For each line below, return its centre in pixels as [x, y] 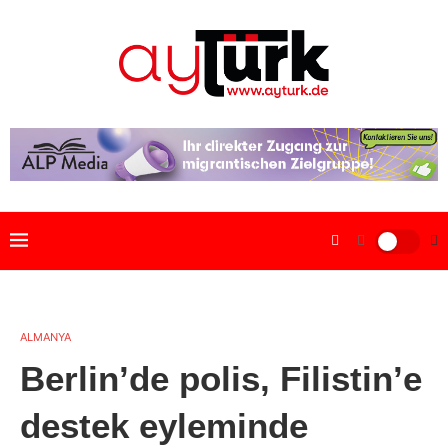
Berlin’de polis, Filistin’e [221, 379]
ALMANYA [45, 337]
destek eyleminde [164, 426]
